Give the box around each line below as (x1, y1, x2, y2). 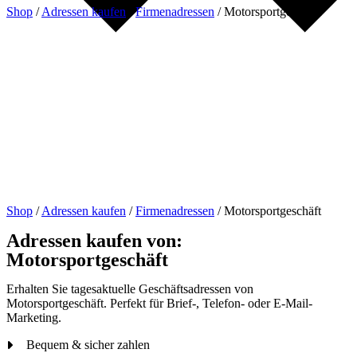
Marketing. (6, 310, 61, 324)
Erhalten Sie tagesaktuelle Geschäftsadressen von (6, 281, 253, 296)
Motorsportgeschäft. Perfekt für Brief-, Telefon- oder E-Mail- (6, 296, 312, 310)
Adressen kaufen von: (6, 229, 182, 251)
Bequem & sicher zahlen (26, 337, 150, 351)
